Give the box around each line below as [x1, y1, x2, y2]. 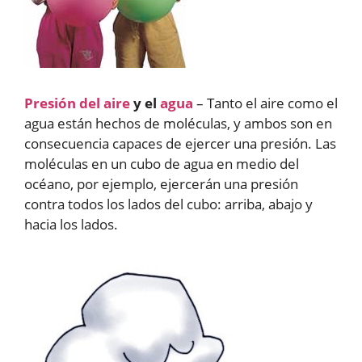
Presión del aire [24, 94, 130, 112]
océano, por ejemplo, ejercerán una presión [24, 175, 298, 193]
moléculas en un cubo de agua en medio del [24, 154, 299, 173]
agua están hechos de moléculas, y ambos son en [24, 114, 332, 133]
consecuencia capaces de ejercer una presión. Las [24, 134, 336, 153]
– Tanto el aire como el [193, 94, 338, 112]
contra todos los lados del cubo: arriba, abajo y [24, 195, 313, 213]
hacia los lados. [24, 215, 118, 234]
